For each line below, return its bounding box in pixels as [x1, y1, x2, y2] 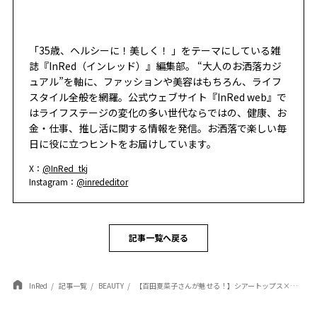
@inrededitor [76, 175, 129, 188]
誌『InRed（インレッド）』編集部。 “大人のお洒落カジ [29, 58, 282, 73]
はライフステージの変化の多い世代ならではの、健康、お [29, 105, 287, 120]
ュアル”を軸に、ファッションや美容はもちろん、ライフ [29, 74, 282, 88]
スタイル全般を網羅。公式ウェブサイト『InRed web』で [29, 89, 287, 104]
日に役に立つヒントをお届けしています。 [29, 136, 217, 151]
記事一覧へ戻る [129, 232, 188, 243]
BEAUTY [98, 279, 124, 291]
